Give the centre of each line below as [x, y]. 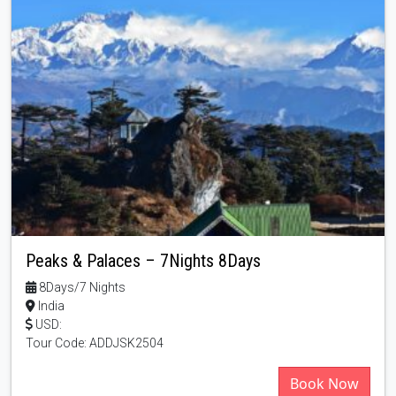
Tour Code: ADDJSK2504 [95, 343]
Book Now [324, 384]
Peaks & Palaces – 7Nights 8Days [143, 261]
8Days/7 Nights [81, 288]
